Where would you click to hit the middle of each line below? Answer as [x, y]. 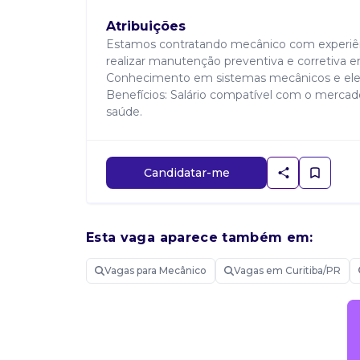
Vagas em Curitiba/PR [287, 270]
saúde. [124, 112]
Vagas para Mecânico [155, 270]
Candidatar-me [186, 173]
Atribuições [146, 26]
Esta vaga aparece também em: [200, 237]
